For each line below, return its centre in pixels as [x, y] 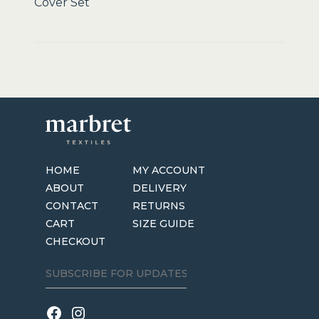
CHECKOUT [76, 241]
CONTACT [72, 205]
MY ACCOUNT [169, 170]
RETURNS [159, 205]
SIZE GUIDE [164, 223]
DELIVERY [160, 188]
